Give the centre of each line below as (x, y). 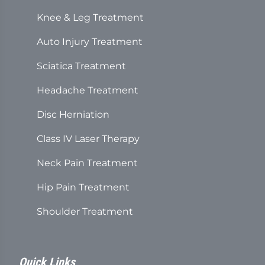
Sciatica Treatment (81, 66)
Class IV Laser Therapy (88, 139)
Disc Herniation (73, 114)
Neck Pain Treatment (87, 163)
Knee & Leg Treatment (90, 17)
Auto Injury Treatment (90, 42)
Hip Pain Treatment (83, 187)
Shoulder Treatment (85, 211)
